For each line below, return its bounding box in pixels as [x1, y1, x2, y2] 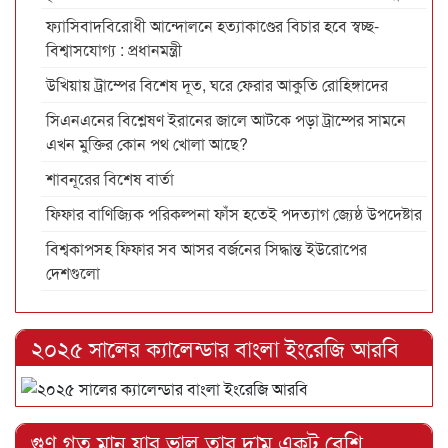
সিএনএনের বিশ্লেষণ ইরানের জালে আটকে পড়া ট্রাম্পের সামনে [46, 107, 406, 131]
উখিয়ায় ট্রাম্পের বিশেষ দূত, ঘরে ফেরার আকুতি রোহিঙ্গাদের [46, 72, 388, 96]
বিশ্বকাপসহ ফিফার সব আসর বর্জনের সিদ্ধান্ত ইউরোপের [46, 236, 367, 260]
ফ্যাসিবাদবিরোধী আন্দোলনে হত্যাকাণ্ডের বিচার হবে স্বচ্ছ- [46, 13, 379, 37]
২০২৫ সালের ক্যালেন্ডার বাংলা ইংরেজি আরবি [31, 331, 399, 363]
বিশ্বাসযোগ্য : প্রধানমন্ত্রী [46, 37, 182, 61]
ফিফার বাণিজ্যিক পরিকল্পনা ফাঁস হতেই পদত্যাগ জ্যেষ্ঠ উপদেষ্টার [46, 201, 422, 225]
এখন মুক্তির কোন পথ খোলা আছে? [46, 131, 248, 155]
